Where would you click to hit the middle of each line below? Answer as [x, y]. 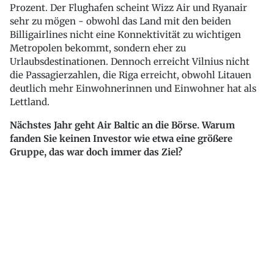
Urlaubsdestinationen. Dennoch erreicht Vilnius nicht [130, 61]
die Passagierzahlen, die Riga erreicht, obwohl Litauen [131, 75]
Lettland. [30, 102]
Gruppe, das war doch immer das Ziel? [96, 152]
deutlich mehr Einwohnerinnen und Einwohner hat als [133, 88]
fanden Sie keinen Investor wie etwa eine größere [121, 138]
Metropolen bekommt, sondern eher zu [98, 48]
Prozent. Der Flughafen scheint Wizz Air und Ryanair [128, 7]
